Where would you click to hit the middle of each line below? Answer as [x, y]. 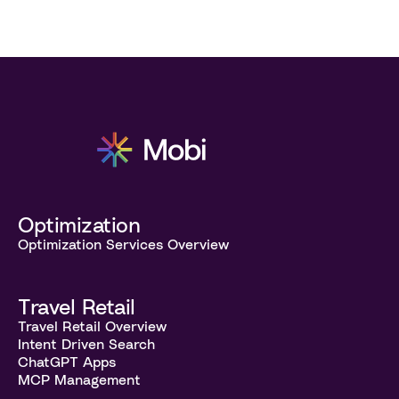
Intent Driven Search [86, 344]
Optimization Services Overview [123, 244]
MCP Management [79, 379]
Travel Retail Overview [92, 326]
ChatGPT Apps [67, 362]
